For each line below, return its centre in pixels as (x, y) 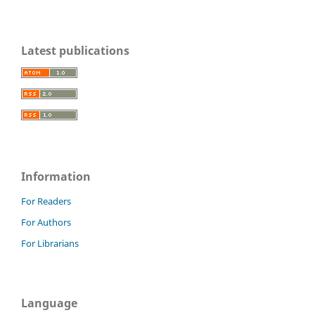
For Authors (46, 223)
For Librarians (50, 244)
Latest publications (75, 50)
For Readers (46, 201)
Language (49, 303)
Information (56, 177)
